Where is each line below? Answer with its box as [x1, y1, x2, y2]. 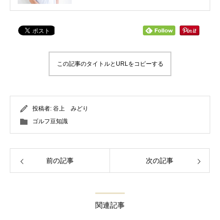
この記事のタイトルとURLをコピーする [56, 60, 164, 67]
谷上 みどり [53, 105, 88, 112]
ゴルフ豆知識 [32, 118, 68, 125]
